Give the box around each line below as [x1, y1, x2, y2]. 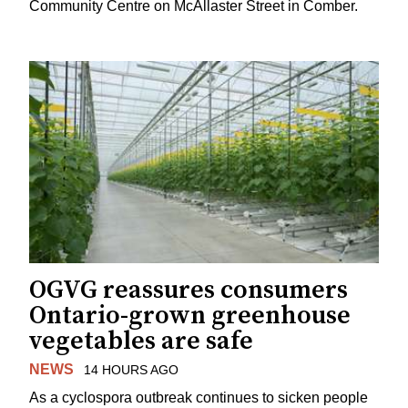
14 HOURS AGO [83, 362, 178, 377]
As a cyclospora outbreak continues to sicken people [29, 389, 368, 405]
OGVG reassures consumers [29, 273, 348, 306]
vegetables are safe [29, 324, 253, 357]
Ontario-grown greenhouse [29, 299, 351, 331]
